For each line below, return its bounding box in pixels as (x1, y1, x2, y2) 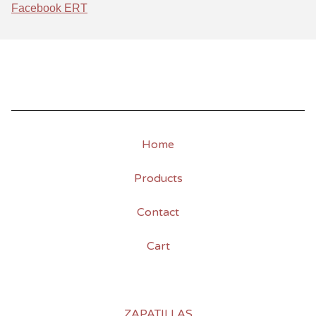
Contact (137, 205, 179, 219)
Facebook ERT (11, 2, 87, 14)
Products (133, 171, 183, 186)
